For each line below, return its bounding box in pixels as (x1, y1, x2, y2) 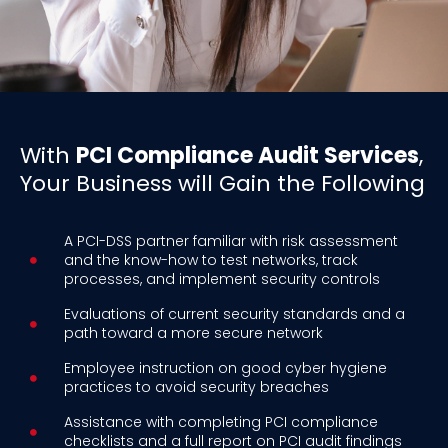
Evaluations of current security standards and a (63, 304, 405, 325)
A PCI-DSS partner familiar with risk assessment (63, 231, 398, 252)
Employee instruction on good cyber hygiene (63, 358, 387, 379)
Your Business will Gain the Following (20, 168, 425, 200)
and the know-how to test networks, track (63, 250, 358, 271)
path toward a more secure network (63, 323, 323, 344)
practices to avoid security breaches (63, 377, 329, 398)
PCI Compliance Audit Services (76, 140, 419, 172)
